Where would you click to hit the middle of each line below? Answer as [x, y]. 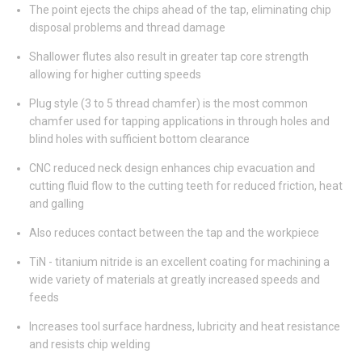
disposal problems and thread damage [127, 28]
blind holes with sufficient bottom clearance [139, 139]
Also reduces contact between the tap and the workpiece [174, 233]
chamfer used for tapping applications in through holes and [179, 122]
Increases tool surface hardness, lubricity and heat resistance [185, 327]
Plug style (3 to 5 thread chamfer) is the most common [168, 104]
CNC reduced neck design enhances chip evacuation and [172, 168]
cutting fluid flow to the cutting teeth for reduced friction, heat [186, 186]
